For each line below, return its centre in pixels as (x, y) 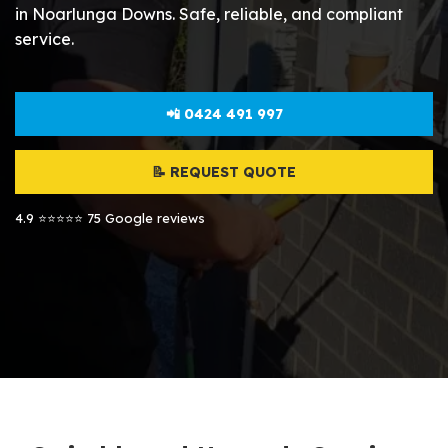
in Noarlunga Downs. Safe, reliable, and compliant (209, 14)
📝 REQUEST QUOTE (224, 172)
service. (44, 39)
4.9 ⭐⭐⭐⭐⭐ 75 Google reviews (110, 218)
